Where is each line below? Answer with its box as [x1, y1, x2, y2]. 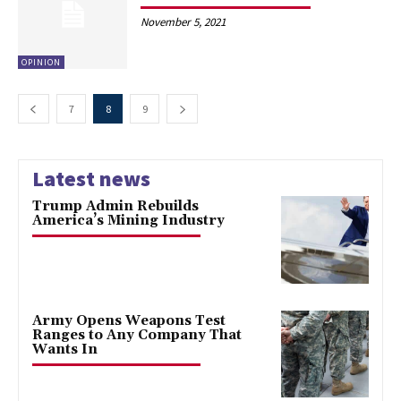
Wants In [32, 340, 98, 358]
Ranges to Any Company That [32, 326, 242, 344]
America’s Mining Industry [32, 211, 225, 229]
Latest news [32, 164, 150, 192]
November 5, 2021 [141, 13, 226, 30]
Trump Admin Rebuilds [32, 197, 199, 215]
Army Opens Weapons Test [32, 311, 226, 329]
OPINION [21, 55, 61, 68]
